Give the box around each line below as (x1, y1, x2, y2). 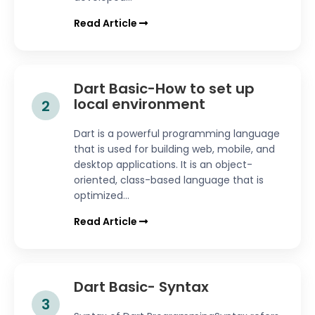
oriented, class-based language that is (74, 173, 264, 188)
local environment (74, 94, 205, 115)
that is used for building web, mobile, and (74, 142, 275, 157)
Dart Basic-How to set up (74, 79, 255, 99)
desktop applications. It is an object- (74, 157, 252, 172)
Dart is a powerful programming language (74, 127, 280, 141)
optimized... (74, 188, 129, 203)
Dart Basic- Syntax (74, 277, 209, 297)
